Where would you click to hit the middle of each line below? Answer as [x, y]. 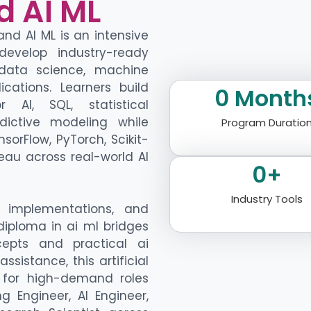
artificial [124, 261]
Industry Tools [267, 199]
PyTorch [80, 140]
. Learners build [99, 88]
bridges [123, 227]
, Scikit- [126, 140]
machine [122, 70]
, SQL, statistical [90, 105]
